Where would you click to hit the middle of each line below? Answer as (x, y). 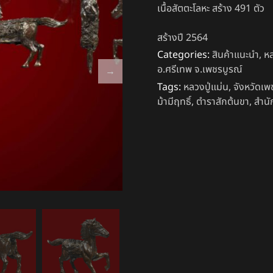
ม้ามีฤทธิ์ (175, 102)
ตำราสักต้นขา (223, 102)
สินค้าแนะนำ (236, 55)
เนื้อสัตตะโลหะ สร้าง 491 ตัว (211, 9)
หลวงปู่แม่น (206, 87)
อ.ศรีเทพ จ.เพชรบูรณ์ (200, 70)
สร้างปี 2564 (183, 38)
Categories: (184, 55)
